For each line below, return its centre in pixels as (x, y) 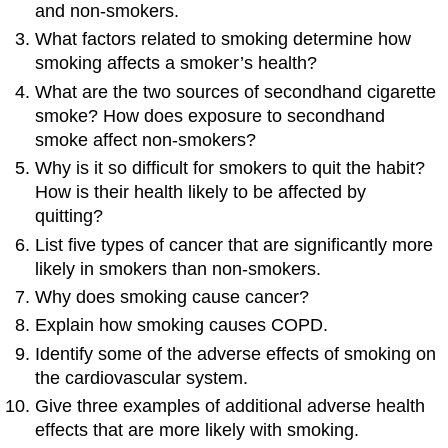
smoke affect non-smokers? (146, 139)
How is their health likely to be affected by (201, 192)
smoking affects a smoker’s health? (176, 63)
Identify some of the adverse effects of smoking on (236, 353)
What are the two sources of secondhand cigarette (236, 91)
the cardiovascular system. (142, 377)
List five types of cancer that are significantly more (234, 244)
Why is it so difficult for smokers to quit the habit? (230, 168)
